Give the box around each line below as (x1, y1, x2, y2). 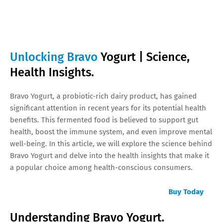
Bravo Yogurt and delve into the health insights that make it (10, 151, 209, 160)
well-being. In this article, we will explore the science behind (10, 139, 212, 148)
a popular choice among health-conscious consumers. (10, 163, 193, 172)
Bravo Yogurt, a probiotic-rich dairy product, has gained (10, 91, 197, 101)
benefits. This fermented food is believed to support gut (10, 115, 198, 124)
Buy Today (168, 187, 204, 196)
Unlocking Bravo (10, 50, 101, 64)
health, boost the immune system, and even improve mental (10, 127, 212, 136)
